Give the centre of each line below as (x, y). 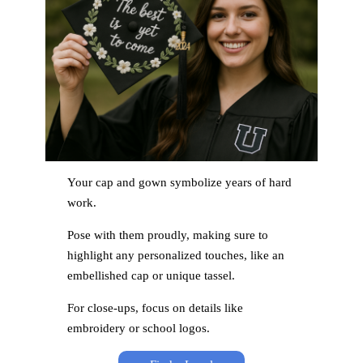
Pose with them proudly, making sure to (167, 235)
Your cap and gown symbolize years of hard (179, 183)
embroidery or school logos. (138, 329)
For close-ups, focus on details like (155, 308)
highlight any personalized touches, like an (175, 256)
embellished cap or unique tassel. (151, 276)
